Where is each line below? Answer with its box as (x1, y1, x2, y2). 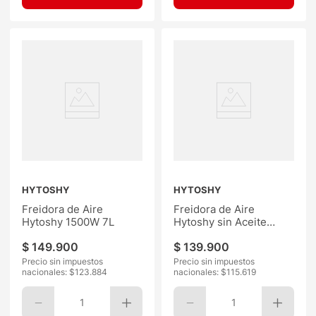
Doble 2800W (174, 228, 241, 241)
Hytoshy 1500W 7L (22, 215, 115, 229)
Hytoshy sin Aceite (174, 215, 267, 229)
